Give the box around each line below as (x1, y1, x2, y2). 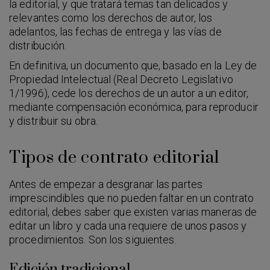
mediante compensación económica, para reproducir (9, 100, 259, 113)
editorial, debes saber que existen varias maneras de (9, 205, 257, 218)
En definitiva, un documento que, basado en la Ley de (9, 58, 257, 72)
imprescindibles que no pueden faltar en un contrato (9, 191, 254, 204)
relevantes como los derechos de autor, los (9, 11, 213, 24)
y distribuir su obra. (9, 114, 98, 127)
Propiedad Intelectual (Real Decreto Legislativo (9, 72, 233, 86)
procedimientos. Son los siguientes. (9, 233, 177, 246)
